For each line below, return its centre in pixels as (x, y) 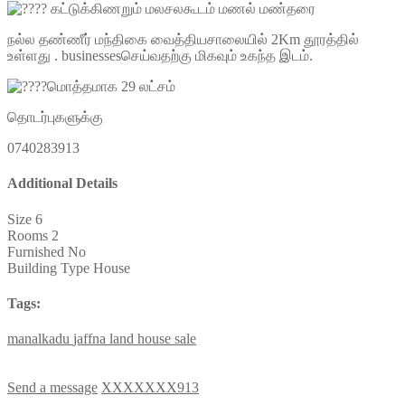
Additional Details (62, 184)
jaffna (91, 339)
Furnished (36, 251)
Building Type (48, 268)
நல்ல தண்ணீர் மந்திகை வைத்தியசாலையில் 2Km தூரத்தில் (183, 40)
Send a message (52, 388)
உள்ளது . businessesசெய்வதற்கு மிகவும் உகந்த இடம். (160, 56)
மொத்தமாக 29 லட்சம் (111, 87)
